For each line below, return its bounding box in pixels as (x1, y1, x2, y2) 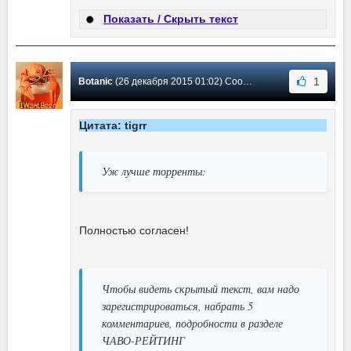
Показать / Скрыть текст (103, 13, 238, 26)
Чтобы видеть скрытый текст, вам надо (102, 281, 299, 297)
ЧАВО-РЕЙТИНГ (102, 333, 185, 349)
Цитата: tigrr (79, 119, 147, 132)
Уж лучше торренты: (102, 164, 206, 179)
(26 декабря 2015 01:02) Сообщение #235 (113, 76, 243, 88)
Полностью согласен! (79, 224, 189, 237)
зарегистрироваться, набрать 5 (102, 299, 253, 314)
